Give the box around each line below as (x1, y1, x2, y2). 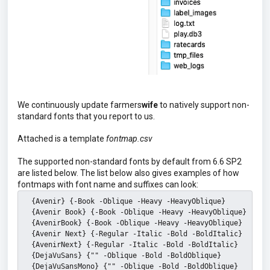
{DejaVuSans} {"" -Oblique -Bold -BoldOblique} (23, 251, 221, 260)
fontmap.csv (106, 134, 152, 144)
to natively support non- (158, 100, 250, 110)
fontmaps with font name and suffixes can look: (17, 180, 198, 190)
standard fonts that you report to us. (17, 111, 157, 122)
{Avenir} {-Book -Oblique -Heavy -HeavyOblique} (23, 197, 225, 206)
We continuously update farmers (17, 100, 142, 110)
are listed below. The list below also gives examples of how (17, 168, 239, 178)
